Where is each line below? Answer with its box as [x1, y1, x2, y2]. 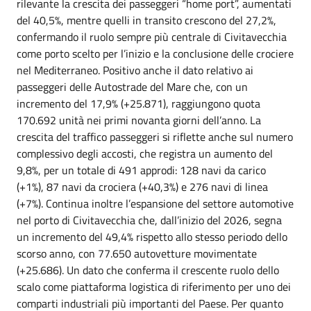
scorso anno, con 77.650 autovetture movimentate [17, 245, 257, 262]
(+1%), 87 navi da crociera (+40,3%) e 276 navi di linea [17, 178, 268, 195]
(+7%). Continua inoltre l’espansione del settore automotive [17, 195, 294, 212]
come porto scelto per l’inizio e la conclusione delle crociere [17, 45, 294, 62]
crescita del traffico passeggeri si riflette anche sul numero [17, 128, 293, 145]
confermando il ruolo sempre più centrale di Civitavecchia [17, 28, 287, 45]
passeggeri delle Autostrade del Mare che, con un [17, 78, 248, 95]
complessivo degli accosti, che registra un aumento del [17, 145, 273, 162]
